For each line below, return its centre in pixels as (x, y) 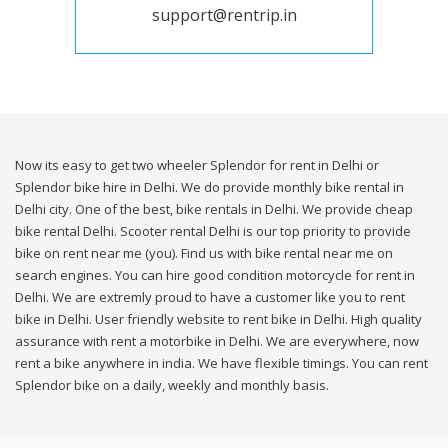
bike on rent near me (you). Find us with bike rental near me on (204, 253)
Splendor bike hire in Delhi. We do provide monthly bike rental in (209, 187)
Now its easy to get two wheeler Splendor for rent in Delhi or (197, 165)
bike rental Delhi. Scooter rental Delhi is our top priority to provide (213, 231)
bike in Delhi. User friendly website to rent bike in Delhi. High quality (218, 319)
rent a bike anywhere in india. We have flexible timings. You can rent (221, 363)
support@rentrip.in (224, 15)
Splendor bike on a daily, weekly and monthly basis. (172, 385)
